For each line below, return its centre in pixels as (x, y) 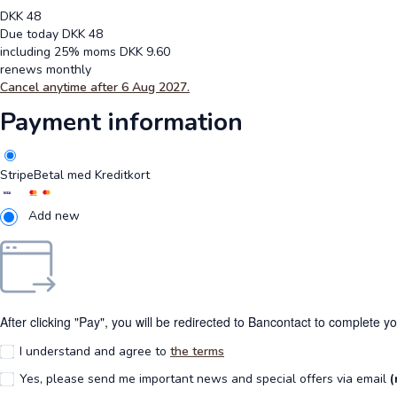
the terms (197, 352)
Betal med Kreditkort (92, 175)
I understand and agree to (95, 352)
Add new (54, 216)
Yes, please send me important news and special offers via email (205, 379)
